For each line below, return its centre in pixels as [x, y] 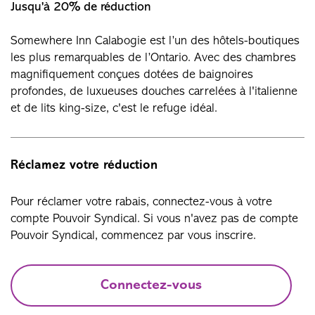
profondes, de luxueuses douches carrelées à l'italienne [154, 92]
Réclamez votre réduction [84, 166]
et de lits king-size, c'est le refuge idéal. [114, 109]
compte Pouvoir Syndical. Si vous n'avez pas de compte [154, 219]
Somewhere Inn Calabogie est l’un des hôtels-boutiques [155, 41]
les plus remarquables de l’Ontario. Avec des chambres [153, 58]
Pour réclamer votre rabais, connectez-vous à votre [141, 202]
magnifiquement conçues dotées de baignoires [132, 75]
